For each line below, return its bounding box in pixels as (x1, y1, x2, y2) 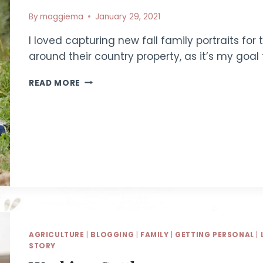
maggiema (40, 11, 84, 22)
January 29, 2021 (95, 11, 161, 22)
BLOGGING (90, 230, 134, 240)
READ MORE (29, 77, 81, 89)
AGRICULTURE (29, 230, 85, 240)
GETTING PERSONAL (175, 230, 254, 240)
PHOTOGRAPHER (80, 136, 154, 147)
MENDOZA (80, 74, 125, 86)
